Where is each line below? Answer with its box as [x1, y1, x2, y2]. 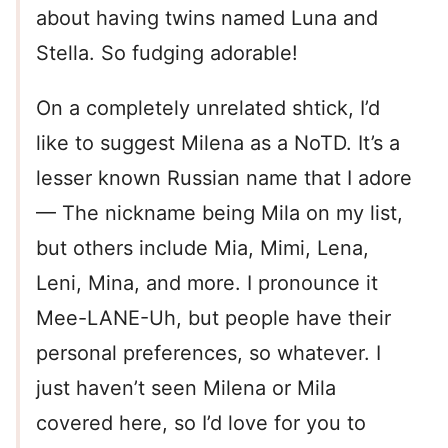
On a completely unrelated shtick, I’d [36, 95, 380, 120]
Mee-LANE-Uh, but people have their [36, 305, 391, 330]
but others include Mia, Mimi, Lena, [36, 235, 369, 260]
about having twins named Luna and [36, 5, 378, 30]
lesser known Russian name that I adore [36, 165, 412, 190]
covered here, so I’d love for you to [36, 410, 366, 435]
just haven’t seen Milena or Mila [36, 375, 336, 400]
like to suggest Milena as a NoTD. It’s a [36, 130, 400, 155]
